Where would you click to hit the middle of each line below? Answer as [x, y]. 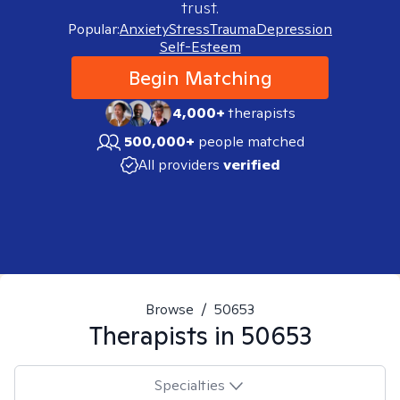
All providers [179, 165]
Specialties [189, 385]
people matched [251, 142]
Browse [170, 309]
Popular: [94, 29]
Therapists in [165, 335]
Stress [189, 29]
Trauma [233, 29]
